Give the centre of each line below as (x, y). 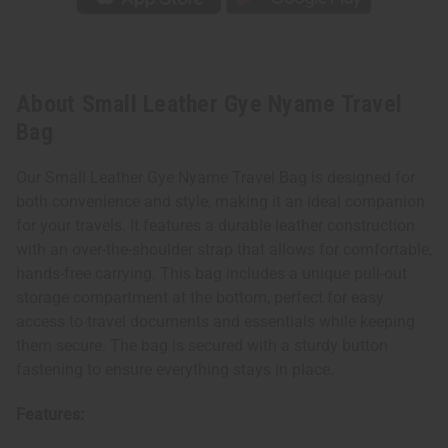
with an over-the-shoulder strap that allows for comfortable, (224, 250)
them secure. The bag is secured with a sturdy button (202, 346)
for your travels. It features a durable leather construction (215, 226)
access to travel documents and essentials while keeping (215, 322)
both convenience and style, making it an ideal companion (220, 202)
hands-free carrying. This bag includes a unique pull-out (211, 274)
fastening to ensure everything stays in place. (175, 370)
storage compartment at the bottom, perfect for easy (200, 298)
